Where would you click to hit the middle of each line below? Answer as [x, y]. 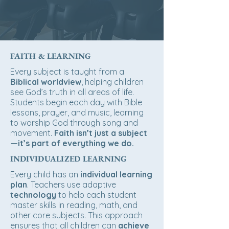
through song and [103, 123]
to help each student [96, 195]
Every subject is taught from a [67, 72]
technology [33, 195]
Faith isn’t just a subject [101, 133]
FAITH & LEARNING [51, 56]
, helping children [112, 82]
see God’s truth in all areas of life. [72, 92]
